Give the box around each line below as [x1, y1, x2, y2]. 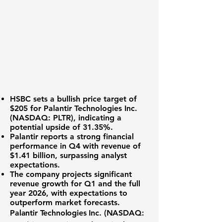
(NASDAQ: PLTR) [10, 113, 73, 122]
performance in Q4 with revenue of [10, 141, 141, 151]
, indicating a [73, 113, 121, 122]
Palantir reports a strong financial [10, 132, 134, 141]
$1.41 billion [10, 151, 55, 160]
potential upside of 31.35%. [10, 122, 113, 132]
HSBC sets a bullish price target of [10, 94, 137, 104]
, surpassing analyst [55, 151, 127, 160]
